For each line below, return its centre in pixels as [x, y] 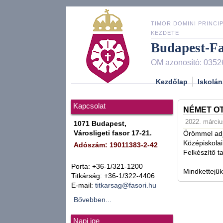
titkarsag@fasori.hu [126, 185]
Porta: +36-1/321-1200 [107, 167]
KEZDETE [165, 33]
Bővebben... [93, 200]
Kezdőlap [172, 81]
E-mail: [83, 185]
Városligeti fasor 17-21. [113, 133]
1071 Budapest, [100, 124]
